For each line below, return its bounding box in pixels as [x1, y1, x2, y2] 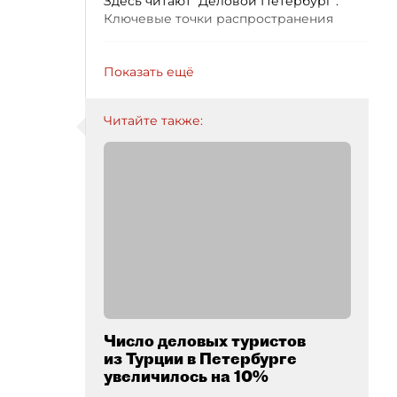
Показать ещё [104, 63, 194, 80]
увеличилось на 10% [104, 365, 269, 386]
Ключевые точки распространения [104, 10, 333, 27]
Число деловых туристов [104, 330, 306, 351]
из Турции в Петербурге [104, 347, 297, 369]
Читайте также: [104, 112, 203, 128]
